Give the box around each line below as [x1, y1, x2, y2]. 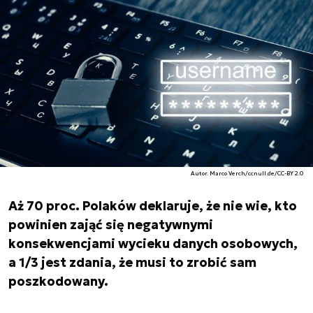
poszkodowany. [8, 273, 108, 289]
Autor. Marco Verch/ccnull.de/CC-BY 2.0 [191, 170, 304, 177]
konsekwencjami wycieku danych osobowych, [8, 235, 298, 252]
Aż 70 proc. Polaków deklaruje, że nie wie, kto [8, 198, 297, 214]
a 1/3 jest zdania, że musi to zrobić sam [8, 254, 256, 270]
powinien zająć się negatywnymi [8, 217, 213, 233]
